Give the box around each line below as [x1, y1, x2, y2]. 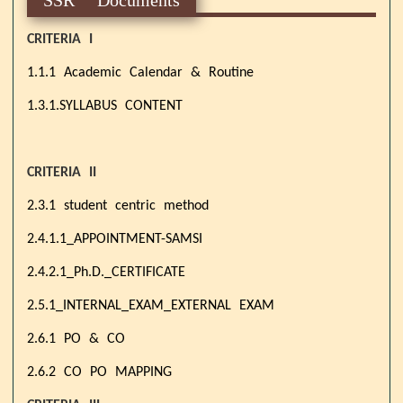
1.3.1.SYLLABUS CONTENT [27, 98, 183, 113]
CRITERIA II [27, 165, 96, 180]
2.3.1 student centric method [27, 198, 209, 213]
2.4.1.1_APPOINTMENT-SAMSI [27, 231, 202, 246]
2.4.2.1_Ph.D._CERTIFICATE [27, 264, 185, 280]
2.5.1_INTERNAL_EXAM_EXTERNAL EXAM [27, 298, 274, 313]
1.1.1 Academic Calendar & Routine [27, 65, 254, 80]
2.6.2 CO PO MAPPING [27, 364, 172, 380]
